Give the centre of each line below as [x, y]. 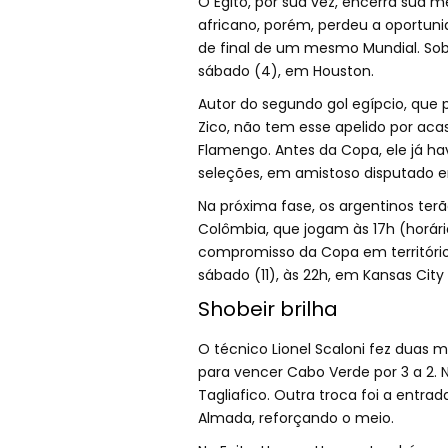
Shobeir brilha [267, 309]
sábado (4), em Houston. [285, 71]
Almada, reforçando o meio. [295, 418]
